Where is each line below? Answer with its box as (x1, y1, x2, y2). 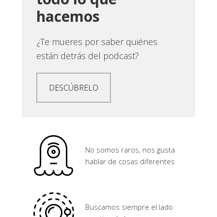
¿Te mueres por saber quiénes (36, 36, 157, 47)
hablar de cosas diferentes (85, 156, 175, 166)
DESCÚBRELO (48, 82, 98, 93)
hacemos (36, 6, 100, 26)
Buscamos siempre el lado (85, 202, 173, 212)
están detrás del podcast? (36, 50, 139, 62)
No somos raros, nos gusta (85, 145, 175, 155)
